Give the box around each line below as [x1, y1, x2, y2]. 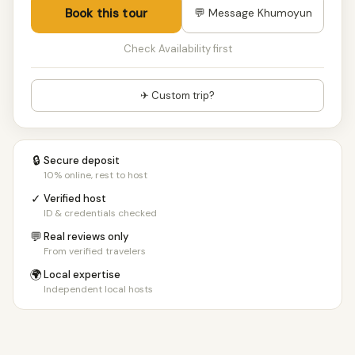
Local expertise [44, 268, 120, 281]
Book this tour [64, 5, 148, 21]
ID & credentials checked [44, 207, 157, 219]
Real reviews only [44, 230, 128, 243]
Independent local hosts [44, 283, 153, 296]
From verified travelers [44, 245, 146, 258]
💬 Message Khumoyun [193, 6, 312, 20]
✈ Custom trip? [140, 89, 215, 102]
